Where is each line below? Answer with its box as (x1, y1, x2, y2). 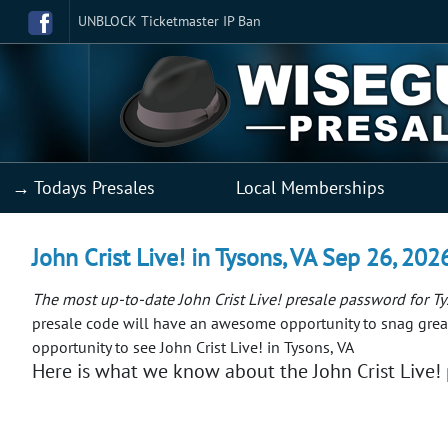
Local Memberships (236, 175, 385, 199)
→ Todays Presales (12, 175, 155, 199)
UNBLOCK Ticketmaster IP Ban (78, 12, 261, 30)
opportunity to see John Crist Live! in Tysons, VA (32, 336, 354, 357)
